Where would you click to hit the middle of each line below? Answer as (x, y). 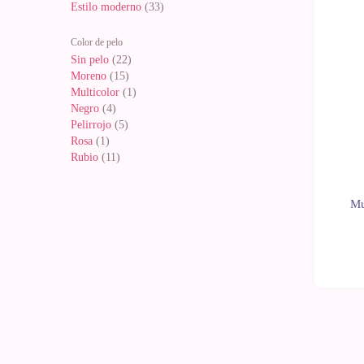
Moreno (89, 76)
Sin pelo (90, 60)
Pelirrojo (91, 125)
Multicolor (95, 92)
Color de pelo (97, 42)
